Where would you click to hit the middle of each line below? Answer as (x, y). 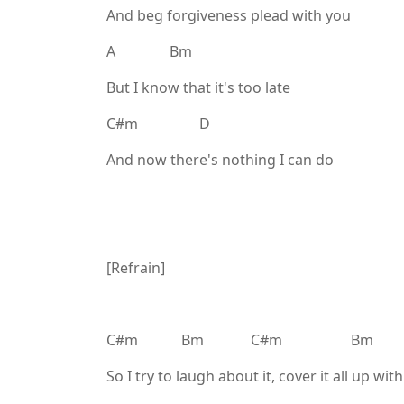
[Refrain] (136, 268)
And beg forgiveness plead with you (229, 15)
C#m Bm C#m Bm (240, 340)
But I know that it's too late (198, 87)
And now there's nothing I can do (220, 160)
